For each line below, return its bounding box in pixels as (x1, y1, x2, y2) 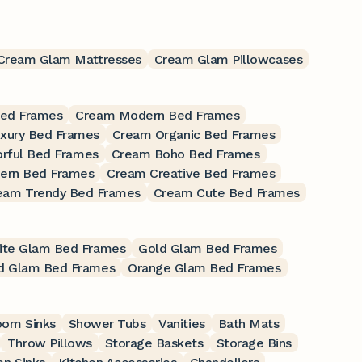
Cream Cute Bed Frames (153, 184, 300, 200)
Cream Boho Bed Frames (111, 145, 260, 162)
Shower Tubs (68, 315, 146, 331)
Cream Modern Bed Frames (75, 107, 240, 123)
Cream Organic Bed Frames (112, 126, 276, 142)
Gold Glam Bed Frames (138, 240, 277, 256)
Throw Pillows (6, 335, 92, 351)
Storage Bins (216, 335, 292, 351)
